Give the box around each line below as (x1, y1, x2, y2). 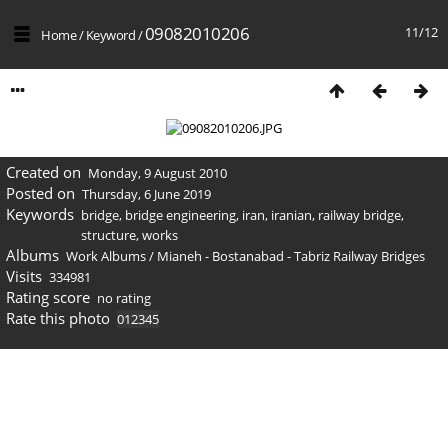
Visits (5, 266, 42, 286)
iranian (271, 206, 312, 224)
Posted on (5, 183, 75, 203)
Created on (5, 162, 81, 182)
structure (81, 226, 136, 244)
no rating (97, 289, 151, 307)
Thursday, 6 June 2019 (82, 185, 211, 203)
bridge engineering (125, 206, 236, 224)
